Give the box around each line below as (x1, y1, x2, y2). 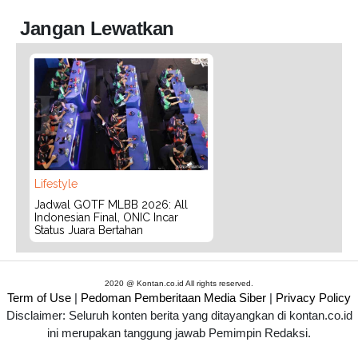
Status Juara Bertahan (34, 224, 143, 237)
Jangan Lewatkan (20, 17, 174, 39)
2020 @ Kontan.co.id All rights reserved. (105, 278, 253, 288)
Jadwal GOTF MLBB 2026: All (34, 198, 188, 212)
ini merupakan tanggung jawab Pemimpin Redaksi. (47, 325, 311, 340)
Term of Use (7, 290, 71, 304)
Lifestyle (34, 177, 78, 191)
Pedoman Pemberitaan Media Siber (81, 290, 266, 304)
